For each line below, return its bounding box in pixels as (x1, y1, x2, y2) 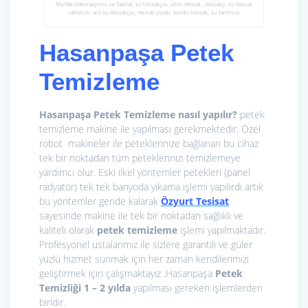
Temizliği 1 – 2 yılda (39, 281, 131, 295)
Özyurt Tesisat (161, 195, 229, 208)
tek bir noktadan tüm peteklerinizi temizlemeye (39, 151, 241, 165)
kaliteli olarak (39, 223, 97, 237)
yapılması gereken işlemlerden (131, 281, 263, 295)
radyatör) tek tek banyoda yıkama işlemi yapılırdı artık (39, 180, 263, 194)
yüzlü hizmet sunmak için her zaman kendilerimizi (39, 252, 249, 266)
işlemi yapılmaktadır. (177, 223, 265, 237)
